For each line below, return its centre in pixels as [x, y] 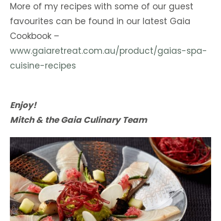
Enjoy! [23, 105]
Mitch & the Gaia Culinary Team [78, 120]
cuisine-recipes [43, 66]
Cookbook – [35, 36]
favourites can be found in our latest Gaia [100, 21]
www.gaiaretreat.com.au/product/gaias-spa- [109, 51]
